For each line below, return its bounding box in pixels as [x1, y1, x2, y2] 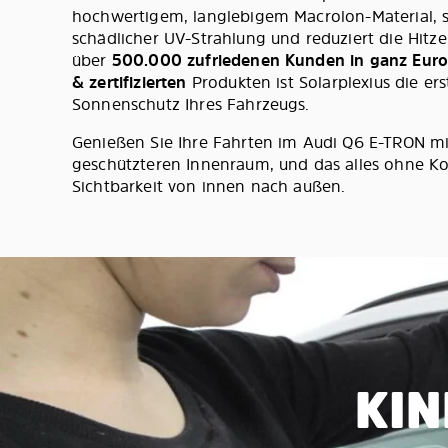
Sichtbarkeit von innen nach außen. [72, 174, 346, 197]
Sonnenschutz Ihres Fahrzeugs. [72, 92, 310, 115]
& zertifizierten [72, 70, 187, 93]
